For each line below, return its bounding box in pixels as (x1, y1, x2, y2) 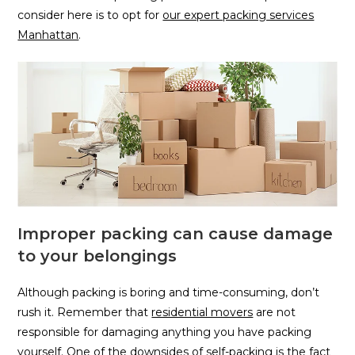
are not (253, 305, 296, 320)
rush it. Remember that (17, 305, 152, 320)
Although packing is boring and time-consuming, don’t (17, 285, 320, 300)
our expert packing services (162, 7, 315, 22)
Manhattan (17, 27, 79, 42)
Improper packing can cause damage (17, 224, 334, 244)
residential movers (151, 305, 254, 320)
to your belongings (17, 246, 177, 266)
